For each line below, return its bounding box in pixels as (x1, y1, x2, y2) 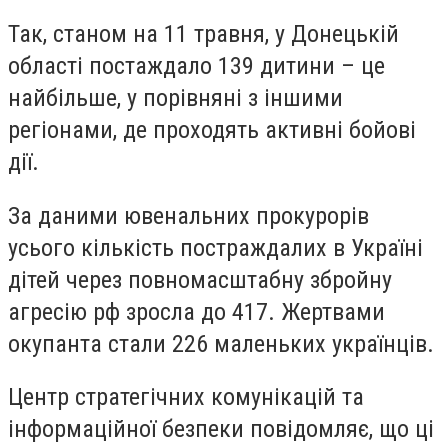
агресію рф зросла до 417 (8, 297, 268, 326)
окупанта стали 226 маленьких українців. (8, 329, 434, 358)
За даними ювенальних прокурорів (8, 201, 369, 230)
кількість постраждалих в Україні (81, 233, 423, 262)
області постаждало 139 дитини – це (8, 52, 385, 81)
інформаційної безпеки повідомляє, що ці (8, 415, 434, 444)
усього (8, 233, 81, 262)
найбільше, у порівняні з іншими (8, 84, 343, 113)
